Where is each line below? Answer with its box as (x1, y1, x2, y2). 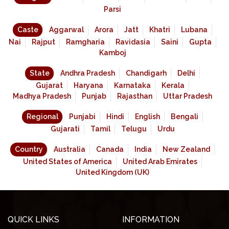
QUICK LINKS (8, 215, 59, 225)
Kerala (162, 81, 185, 90)
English (135, 112, 160, 121)
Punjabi (69, 112, 96, 121)
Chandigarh (126, 69, 167, 78)
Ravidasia (116, 38, 150, 47)
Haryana (74, 81, 103, 90)
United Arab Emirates (123, 157, 197, 166)
